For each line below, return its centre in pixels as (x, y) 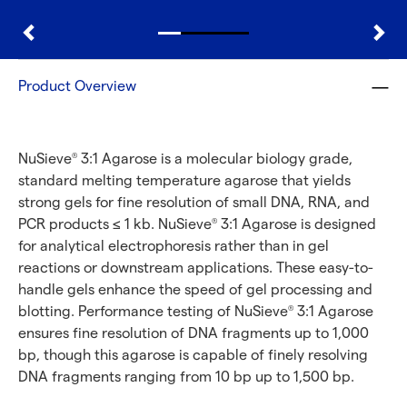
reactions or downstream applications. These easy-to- (196, 268)
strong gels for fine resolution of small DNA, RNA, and (194, 203)
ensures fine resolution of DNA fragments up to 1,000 (194, 334)
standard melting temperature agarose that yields (184, 181)
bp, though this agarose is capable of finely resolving (193, 356)
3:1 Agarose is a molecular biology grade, (215, 159)
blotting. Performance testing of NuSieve (153, 312)
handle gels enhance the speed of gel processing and (195, 290)
